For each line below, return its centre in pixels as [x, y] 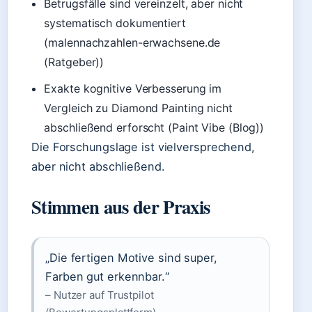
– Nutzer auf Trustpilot [100, 295]
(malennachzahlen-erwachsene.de [132, 42]
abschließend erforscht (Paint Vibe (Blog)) [154, 127]
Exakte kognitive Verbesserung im [133, 88]
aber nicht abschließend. [98, 166]
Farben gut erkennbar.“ [107, 276]
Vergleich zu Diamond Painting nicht [138, 108]
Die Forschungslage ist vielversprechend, [143, 147]
